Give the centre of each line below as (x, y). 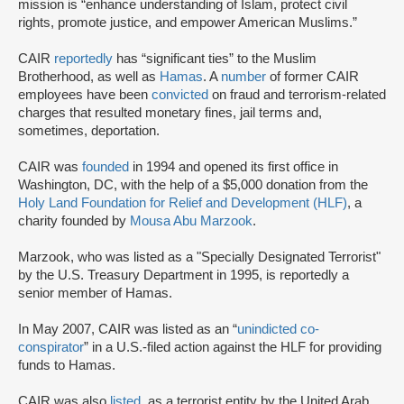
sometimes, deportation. (89, 131)
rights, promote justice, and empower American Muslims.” (188, 23)
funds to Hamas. (67, 366)
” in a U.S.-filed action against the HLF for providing (233, 348)
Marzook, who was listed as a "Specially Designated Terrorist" (199, 257)
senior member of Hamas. (95, 294)
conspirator (51, 348)
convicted (180, 95)
